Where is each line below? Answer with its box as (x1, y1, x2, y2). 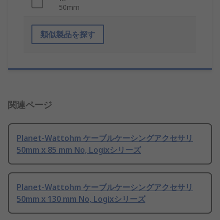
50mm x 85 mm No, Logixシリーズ (17, 144, 141, 156)
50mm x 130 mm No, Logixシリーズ (17, 193, 145, 205)
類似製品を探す (40, 29, 95, 40)
